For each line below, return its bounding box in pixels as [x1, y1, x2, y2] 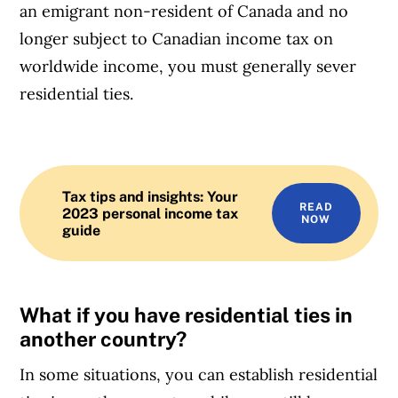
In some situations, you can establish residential [20, 364, 378, 386]
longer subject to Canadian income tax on [20, 28, 334, 50]
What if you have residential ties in [20, 302, 354, 327]
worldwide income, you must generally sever [20, 56, 357, 77]
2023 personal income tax [62, 204, 239, 222]
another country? [20, 326, 187, 351]
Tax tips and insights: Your [62, 187, 239, 205]
